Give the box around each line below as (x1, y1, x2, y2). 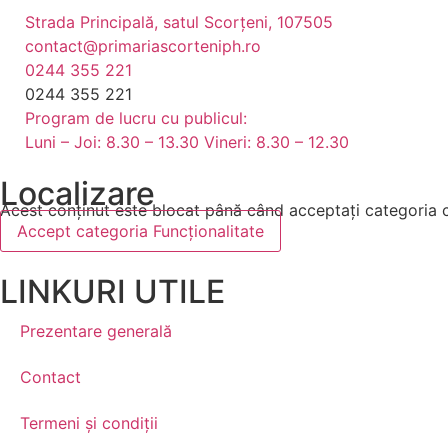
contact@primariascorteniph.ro (25, 36, 261, 56)
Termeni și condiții (20, 413, 158, 433)
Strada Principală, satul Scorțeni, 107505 (25, 12, 333, 32)
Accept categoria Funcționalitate (17, 221, 264, 241)
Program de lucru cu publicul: (25, 108, 247, 128)
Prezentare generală (20, 321, 172, 341)
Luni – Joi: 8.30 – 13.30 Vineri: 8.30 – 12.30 (25, 132, 349, 152)
